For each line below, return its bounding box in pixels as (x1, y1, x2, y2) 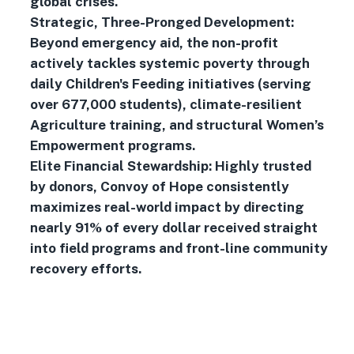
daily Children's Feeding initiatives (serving (29, 76, 311, 92)
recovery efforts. (29, 261, 141, 277)
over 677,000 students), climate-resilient (29, 96, 302, 112)
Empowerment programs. (29, 137, 195, 153)
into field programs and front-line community (29, 240, 328, 256)
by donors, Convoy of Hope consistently (29, 179, 289, 194)
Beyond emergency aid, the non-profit (29, 35, 278, 51)
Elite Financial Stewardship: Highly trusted (29, 158, 311, 174)
